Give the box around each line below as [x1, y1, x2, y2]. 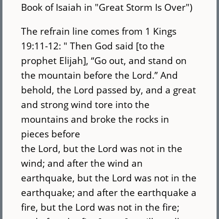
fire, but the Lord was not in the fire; [21, 200, 180, 214]
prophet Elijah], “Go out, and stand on [21, 54, 187, 67]
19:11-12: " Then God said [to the [21, 39, 165, 53]
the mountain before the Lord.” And [21, 68, 178, 82]
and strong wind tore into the [21, 98, 150, 111]
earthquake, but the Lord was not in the [21, 171, 197, 185]
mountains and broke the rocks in [21, 112, 170, 126]
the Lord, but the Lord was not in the [21, 142, 183, 155]
